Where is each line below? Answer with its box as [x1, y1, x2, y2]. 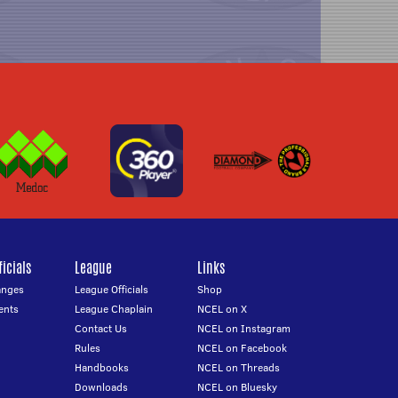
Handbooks [74, 360, 129, 375]
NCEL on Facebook [197, 340, 288, 355]
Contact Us [74, 321, 127, 336]
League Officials [74, 282, 148, 297]
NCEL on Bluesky [197, 379, 278, 394]
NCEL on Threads [197, 360, 281, 375]
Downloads [74, 379, 128, 394]
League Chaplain [74, 301, 153, 316]
